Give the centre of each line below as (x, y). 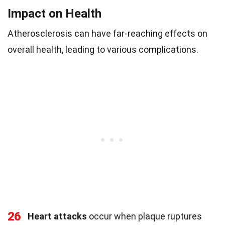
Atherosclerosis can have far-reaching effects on (107, 34)
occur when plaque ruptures (144, 216)
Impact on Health (54, 14)
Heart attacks (57, 216)
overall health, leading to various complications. (103, 50)
